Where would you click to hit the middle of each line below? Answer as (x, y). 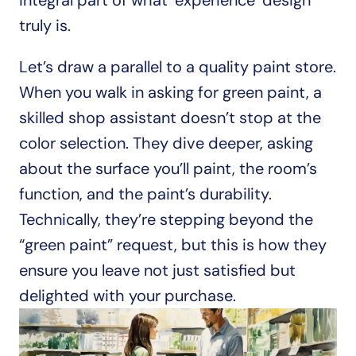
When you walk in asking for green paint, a (170, 92)
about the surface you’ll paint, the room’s (168, 168)
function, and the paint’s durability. (145, 194)
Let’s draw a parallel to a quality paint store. (178, 67)
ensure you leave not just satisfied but (157, 270)
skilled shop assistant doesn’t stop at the (170, 118)
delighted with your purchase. (128, 296)
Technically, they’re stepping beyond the (166, 219)
